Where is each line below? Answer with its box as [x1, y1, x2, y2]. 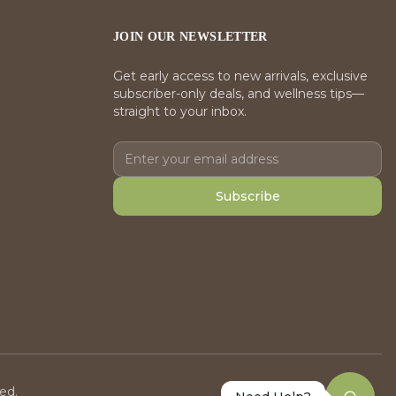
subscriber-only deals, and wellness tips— [113, 86, 364, 103]
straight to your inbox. [113, 103, 247, 120]
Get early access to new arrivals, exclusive [113, 68, 368, 85]
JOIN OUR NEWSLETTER [113, 30, 268, 44]
